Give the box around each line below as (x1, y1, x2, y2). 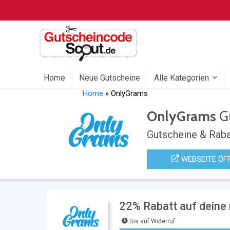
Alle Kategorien (154, 73, 209, 83)
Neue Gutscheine (79, 73, 140, 83)
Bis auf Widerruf (129, 218, 175, 225)
